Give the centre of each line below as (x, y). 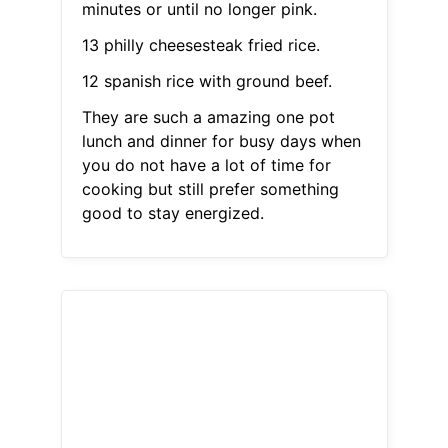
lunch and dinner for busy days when (221, 141)
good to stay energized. (172, 213)
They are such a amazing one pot (208, 117)
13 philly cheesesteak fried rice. (200, 45)
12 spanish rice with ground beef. (206, 81)
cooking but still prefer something (210, 189)
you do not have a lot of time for (206, 165)
